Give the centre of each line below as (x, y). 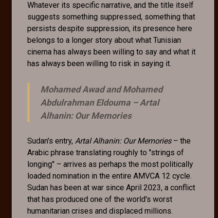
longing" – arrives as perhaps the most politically (110, 164)
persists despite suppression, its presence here (110, 28)
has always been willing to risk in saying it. (99, 63)
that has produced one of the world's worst (100, 199)
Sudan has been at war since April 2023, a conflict (111, 187)
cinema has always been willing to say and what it (111, 52)
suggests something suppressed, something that (111, 17)
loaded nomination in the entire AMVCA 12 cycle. (109, 176)
